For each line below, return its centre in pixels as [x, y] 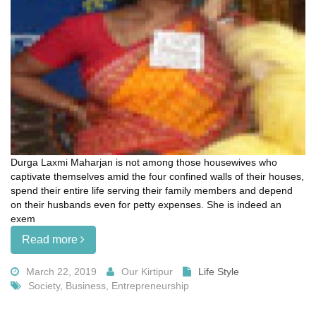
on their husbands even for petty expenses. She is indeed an [146, 204]
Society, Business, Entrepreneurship [109, 285]
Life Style [219, 271]
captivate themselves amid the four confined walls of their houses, [157, 176]
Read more [51, 239]
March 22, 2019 [61, 271]
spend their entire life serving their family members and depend [152, 190]
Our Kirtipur [147, 271]
